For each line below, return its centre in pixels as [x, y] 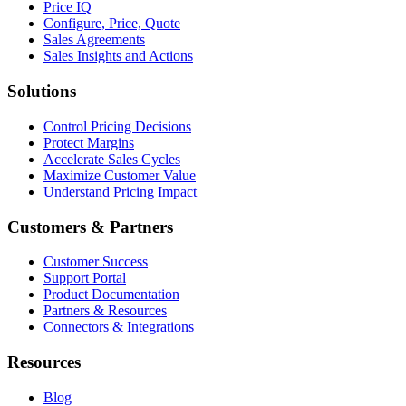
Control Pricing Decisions [117, 126]
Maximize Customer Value [120, 175]
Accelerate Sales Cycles [112, 159]
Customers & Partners [90, 227]
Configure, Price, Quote [112, 24]
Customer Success [96, 262]
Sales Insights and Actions [118, 56]
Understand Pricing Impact [120, 191]
